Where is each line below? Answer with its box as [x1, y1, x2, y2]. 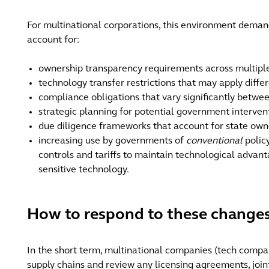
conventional [186, 136, 243, 146]
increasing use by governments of [38, 136, 187, 146]
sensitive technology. [38, 165, 134, 175]
